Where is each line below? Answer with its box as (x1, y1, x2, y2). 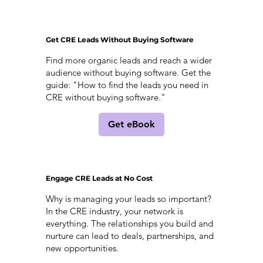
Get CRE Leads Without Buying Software (45, 35, 195, 44)
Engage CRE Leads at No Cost (45, 173, 153, 183)
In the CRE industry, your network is (45, 205, 183, 217)
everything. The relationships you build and (45, 217, 213, 229)
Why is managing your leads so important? (45, 193, 211, 204)
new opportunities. (45, 242, 121, 254)
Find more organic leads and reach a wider (45, 54, 212, 66)
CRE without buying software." (45, 91, 166, 103)
